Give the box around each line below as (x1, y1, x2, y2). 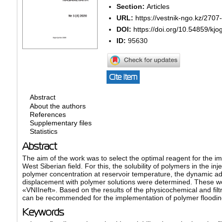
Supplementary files (29, 119, 92, 127)
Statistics (29, 127, 57, 136)
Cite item (109, 73, 137, 82)
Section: (116, 2, 147, 10)
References (29, 111, 66, 119)
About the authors (29, 102, 86, 110)
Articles (146, 2, 169, 10)
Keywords (22, 206, 64, 218)
